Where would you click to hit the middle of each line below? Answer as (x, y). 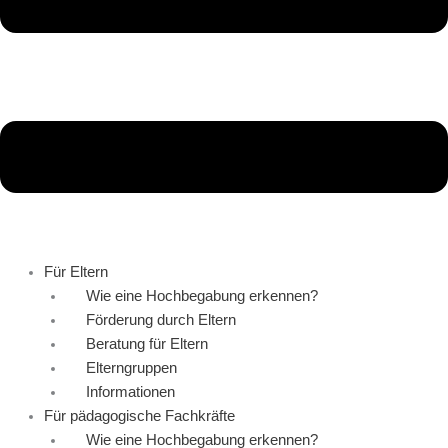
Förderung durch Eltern (160, 319)
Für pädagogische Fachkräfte (139, 415)
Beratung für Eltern (146, 343)
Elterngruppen (131, 367)
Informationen (130, 391)
